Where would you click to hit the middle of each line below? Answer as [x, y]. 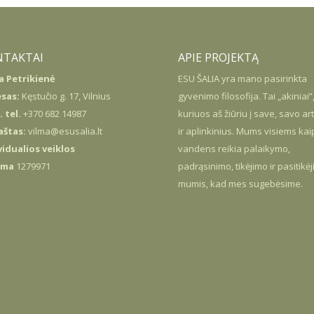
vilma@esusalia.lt [64, 131]
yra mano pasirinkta [263, 79]
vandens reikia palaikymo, [234, 149]
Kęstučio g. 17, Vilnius [65, 96]
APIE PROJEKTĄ [218, 58]
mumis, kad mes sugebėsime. [240, 184]
